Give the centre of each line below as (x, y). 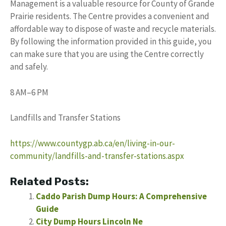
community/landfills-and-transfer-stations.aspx (97, 156)
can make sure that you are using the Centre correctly (107, 54)
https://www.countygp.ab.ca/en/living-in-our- (93, 143)
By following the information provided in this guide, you (111, 42)
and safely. (29, 67)
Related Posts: (49, 182)
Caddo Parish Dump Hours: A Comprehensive (121, 196)
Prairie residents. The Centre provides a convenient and (110, 16)
